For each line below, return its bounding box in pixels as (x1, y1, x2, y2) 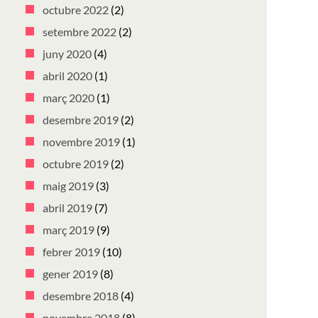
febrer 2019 (43, 245, 100, 258)
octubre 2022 (43, 3, 109, 16)
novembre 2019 (43, 135, 120, 148)
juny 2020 (43, 47, 92, 60)
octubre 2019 (43, 157, 109, 170)
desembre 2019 (43, 113, 119, 126)
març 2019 (43, 223, 94, 236)
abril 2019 (43, 201, 92, 214)
